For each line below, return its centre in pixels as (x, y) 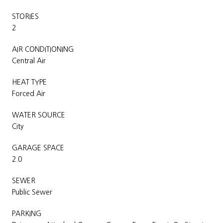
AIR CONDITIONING (43, 49)
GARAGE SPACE (38, 148)
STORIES (25, 16)
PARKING (27, 213)
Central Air (29, 60)
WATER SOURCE (39, 115)
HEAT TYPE (29, 82)
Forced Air (29, 93)
